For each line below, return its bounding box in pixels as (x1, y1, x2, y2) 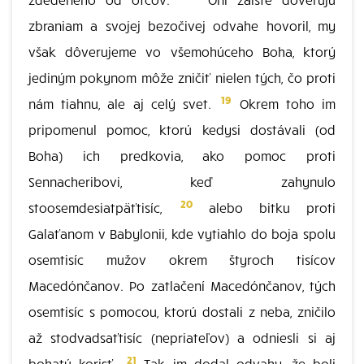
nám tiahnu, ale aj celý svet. (28, 95, 219, 111)
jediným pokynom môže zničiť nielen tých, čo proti (28, 69, 336, 85)
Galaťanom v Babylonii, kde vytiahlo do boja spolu (28, 225, 336, 241)
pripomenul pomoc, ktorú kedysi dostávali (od (28, 121, 336, 137)
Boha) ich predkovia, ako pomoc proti (28, 147, 336, 163)
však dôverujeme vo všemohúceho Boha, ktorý (28, 43, 336, 59)
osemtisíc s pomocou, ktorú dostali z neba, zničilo (28, 303, 336, 319)
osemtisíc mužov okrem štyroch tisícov (28, 251, 336, 267)
